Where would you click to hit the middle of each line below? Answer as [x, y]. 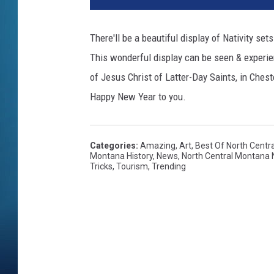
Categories [113, 145]
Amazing [158, 145]
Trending [169, 166]
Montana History [121, 156]
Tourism [132, 166]
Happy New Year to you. [138, 96]
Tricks [101, 166]
